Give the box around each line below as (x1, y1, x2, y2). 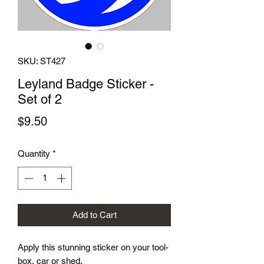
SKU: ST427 (18, 56, 65, 67)
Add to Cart (72, 209, 117, 220)
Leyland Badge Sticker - (18, 77, 154, 92)
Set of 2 (18, 92, 62, 107)
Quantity (18, 148, 50, 159)
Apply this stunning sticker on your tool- (18, 242, 169, 252)
